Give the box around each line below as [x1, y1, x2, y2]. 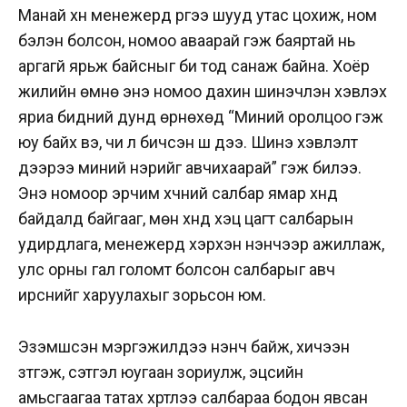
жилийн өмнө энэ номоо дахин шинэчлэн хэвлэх [18, 81, 387, 101]
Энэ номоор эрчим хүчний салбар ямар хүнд [18, 183, 338, 203]
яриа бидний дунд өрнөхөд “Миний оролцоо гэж [18, 106, 383, 126]
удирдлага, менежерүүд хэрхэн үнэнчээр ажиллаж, [18, 233, 384, 253]
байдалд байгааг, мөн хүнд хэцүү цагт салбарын [18, 208, 353, 228]
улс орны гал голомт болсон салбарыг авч [18, 259, 335, 279]
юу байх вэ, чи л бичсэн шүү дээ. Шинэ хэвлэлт [18, 132, 358, 152]
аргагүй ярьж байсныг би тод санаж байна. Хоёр [18, 55, 370, 75]
